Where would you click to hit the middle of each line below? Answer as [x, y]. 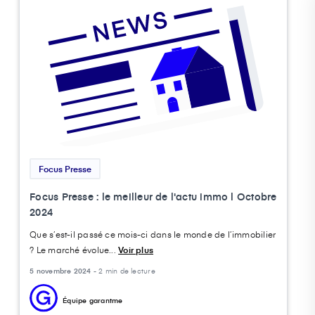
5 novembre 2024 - [64, 270]
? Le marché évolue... [74, 249]
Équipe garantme [93, 300]
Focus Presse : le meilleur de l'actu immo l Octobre [153, 196]
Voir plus [136, 249]
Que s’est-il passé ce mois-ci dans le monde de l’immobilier [153, 234]
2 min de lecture [127, 270]
